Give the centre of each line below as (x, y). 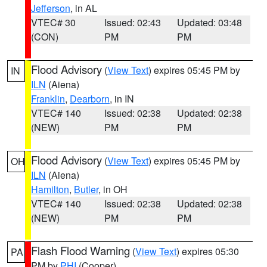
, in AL (84, 8)
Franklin (48, 99)
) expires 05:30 (208, 251)
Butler (86, 189)
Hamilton (50, 189)
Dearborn (90, 99)
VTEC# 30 (53, 22)
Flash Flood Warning (80, 250)
